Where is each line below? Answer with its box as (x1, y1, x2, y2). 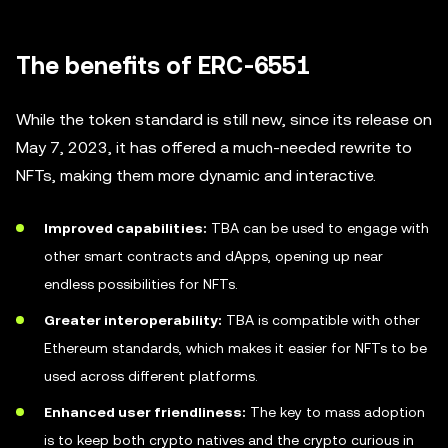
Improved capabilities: (44, 220, 207, 236)
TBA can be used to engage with (207, 220, 429, 236)
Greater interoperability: (44, 312, 222, 328)
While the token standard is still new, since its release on (16, 110, 432, 129)
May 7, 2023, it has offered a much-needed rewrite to (16, 138, 412, 157)
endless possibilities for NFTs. (44, 276, 238, 292)
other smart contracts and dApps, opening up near (44, 248, 383, 264)
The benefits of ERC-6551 (16, 52, 310, 80)
